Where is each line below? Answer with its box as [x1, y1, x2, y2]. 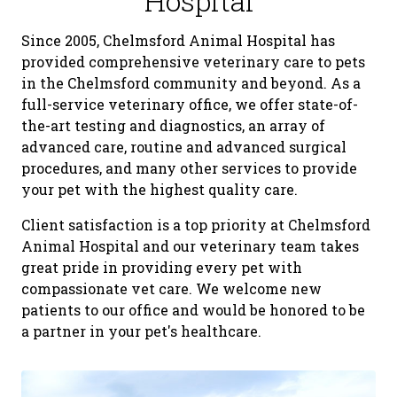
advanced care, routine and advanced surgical [21, 137, 346, 157]
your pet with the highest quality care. [21, 180, 298, 199]
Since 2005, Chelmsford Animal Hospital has [21, 31, 335, 51]
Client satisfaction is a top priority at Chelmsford [21, 215, 370, 235]
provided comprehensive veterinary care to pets [21, 52, 365, 72]
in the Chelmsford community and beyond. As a [21, 74, 361, 93]
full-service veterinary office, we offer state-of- [21, 95, 358, 114]
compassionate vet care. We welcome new [21, 279, 322, 299]
